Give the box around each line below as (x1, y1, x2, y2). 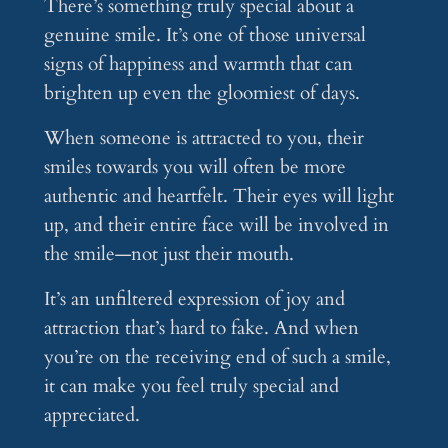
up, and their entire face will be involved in (43, 212, 389, 239)
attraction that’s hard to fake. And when (43, 315, 359, 342)
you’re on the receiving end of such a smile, (43, 344, 391, 371)
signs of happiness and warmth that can (43, 51, 353, 78)
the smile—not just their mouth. (43, 241, 294, 268)
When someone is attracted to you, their (43, 125, 364, 152)
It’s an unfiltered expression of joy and (43, 286, 345, 313)
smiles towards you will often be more (43, 154, 346, 181)
